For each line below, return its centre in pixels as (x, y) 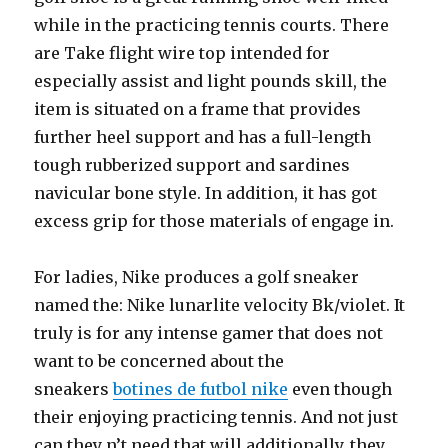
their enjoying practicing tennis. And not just (216, 417)
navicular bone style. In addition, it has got (206, 193)
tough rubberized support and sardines (192, 165)
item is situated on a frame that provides (198, 109)
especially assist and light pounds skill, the (211, 81)
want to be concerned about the (159, 361)
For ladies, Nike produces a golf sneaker (197, 277)
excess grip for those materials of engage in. (214, 221)
